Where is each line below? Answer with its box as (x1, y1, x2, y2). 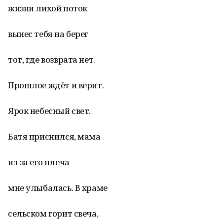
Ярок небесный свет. (8, 105, 91, 116)
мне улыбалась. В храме (8, 182, 108, 193)
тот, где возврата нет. (8, 54, 95, 65)
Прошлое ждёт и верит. (8, 79, 104, 91)
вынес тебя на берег (8, 28, 89, 39)
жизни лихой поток (8, 2, 87, 14)
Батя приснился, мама (8, 131, 101, 142)
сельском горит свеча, (8, 208, 99, 219)
